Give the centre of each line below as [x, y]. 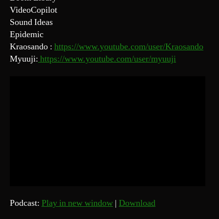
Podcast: [26, 203]
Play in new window [77, 203]
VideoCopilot [33, 10]
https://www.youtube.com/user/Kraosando [129, 47]
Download [137, 203]
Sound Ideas [31, 22]
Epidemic [27, 34]
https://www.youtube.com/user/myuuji [107, 59]
